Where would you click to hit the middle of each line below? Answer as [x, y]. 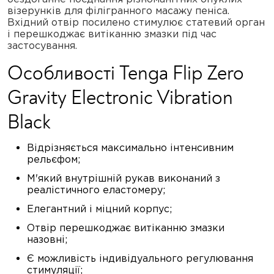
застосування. [42, 45]
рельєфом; [54, 159]
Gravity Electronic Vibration [120, 98]
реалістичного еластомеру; [96, 190]
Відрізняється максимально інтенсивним [130, 147]
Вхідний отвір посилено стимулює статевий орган [136, 22]
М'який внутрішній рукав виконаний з [124, 178]
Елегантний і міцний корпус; [99, 209]
